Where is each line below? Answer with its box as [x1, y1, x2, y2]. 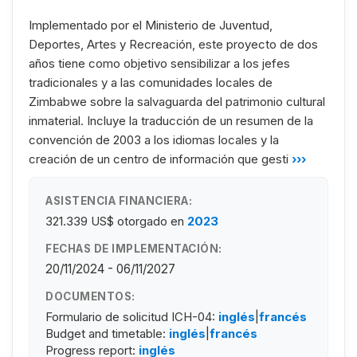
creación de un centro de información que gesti [29, 151, 288, 167]
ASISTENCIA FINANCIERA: [45, 194, 192, 207]
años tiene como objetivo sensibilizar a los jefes [29, 55, 290, 71]
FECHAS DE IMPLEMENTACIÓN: [45, 241, 222, 255]
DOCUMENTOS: [45, 289, 135, 303]
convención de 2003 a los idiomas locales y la [29, 131, 279, 147]
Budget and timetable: [45, 325, 169, 341]
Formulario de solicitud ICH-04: [45, 308, 218, 324]
